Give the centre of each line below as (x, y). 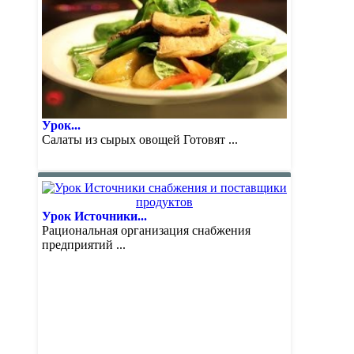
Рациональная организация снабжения (146, 230)
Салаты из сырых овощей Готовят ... (140, 139)
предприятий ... (84, 244)
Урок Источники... (94, 216)
